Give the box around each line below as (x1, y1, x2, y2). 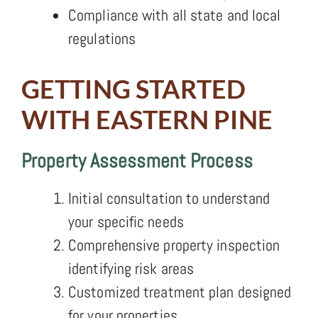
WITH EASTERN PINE (21, 103, 273, 135)
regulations (68, 28, 136, 48)
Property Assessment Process (21, 148, 253, 173)
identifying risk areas (68, 258, 194, 278)
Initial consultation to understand (68, 187, 270, 208)
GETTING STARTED (21, 72, 246, 104)
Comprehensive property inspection (68, 234, 280, 255)
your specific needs (68, 211, 184, 231)
